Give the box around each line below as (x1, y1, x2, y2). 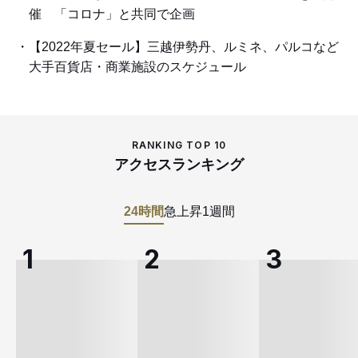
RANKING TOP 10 (131, 138, 227, 151)
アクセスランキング (114, 156, 244, 173)
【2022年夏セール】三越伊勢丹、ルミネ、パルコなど (29, 39, 339, 54)
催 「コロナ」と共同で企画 (29, 6, 195, 21)
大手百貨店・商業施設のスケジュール (29, 59, 246, 74)
